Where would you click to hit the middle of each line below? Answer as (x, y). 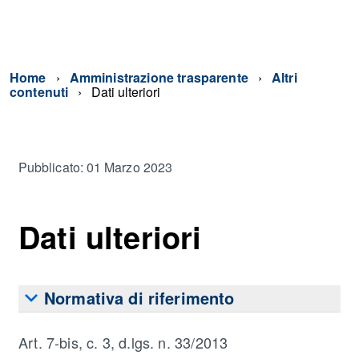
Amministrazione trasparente (159, 77)
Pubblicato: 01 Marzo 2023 (95, 167)
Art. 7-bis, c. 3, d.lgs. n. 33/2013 (123, 343)
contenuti (39, 92)
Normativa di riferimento (139, 297)
